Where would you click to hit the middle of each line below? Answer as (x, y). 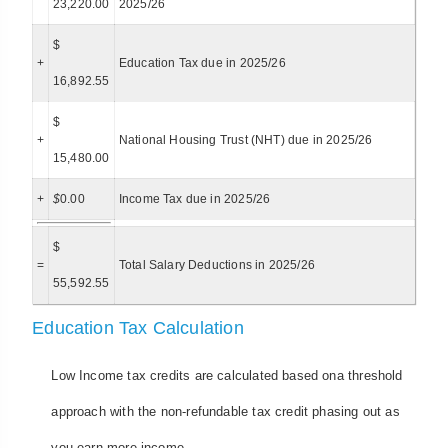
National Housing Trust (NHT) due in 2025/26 (245, 140)
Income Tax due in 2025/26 (194, 199)
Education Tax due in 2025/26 (202, 63)
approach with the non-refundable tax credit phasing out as (225, 411)
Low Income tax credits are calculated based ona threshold (227, 375)
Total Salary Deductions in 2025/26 (216, 265)
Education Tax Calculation (138, 328)
